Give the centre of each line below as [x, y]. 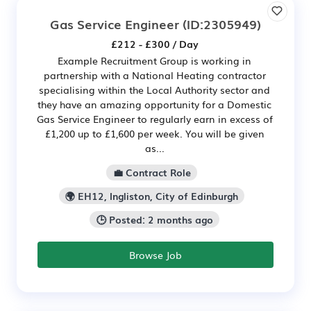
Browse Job [155, 254]
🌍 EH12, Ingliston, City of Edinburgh [152, 196]
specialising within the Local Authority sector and [154, 89]
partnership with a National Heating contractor [154, 75]
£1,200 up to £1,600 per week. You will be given [154, 133]
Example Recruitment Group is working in [154, 60]
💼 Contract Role [152, 173]
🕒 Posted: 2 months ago [154, 220]
